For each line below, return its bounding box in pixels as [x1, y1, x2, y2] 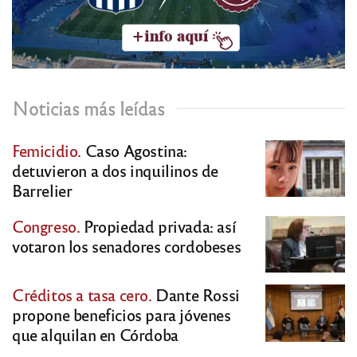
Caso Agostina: [81, 139, 187, 161]
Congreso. [12, 214, 80, 237]
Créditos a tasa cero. [12, 284, 152, 306]
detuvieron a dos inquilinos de [12, 159, 219, 181]
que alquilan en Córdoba [12, 324, 178, 346]
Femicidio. [12, 139, 81, 161]
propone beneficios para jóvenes [12, 304, 231, 326]
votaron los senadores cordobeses [12, 234, 241, 257]
